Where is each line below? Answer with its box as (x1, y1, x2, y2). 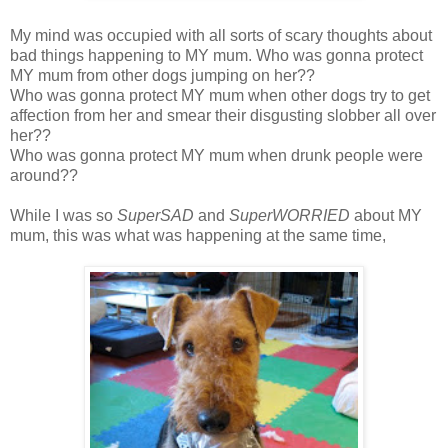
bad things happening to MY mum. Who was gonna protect (10, 46, 423, 64)
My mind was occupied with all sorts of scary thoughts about (10, 26, 432, 44)
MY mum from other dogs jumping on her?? (10, 66, 315, 84)
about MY (350, 206, 422, 224)
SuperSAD (117, 206, 194, 224)
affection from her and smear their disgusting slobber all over (10, 106, 436, 124)
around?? (10, 166, 78, 184)
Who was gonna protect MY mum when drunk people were (10, 146, 423, 164)
